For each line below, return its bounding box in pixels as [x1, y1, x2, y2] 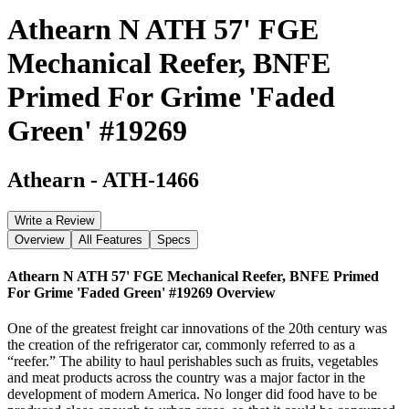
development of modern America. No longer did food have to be [7, 386, 377, 403]
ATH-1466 [102, 167, 199, 192]
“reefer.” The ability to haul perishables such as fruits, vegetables [7, 353, 378, 370]
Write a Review [15, 213, 94, 227]
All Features [79, 232, 142, 246]
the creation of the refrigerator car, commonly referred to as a [7, 337, 355, 353]
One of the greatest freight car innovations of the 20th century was [7, 320, 387, 337]
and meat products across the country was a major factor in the [7, 370, 365, 386]
